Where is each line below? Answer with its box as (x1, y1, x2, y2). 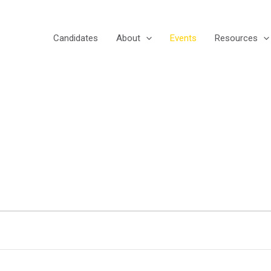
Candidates (53, 33, 98, 44)
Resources (215, 33, 258, 44)
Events (170, 33, 197, 44)
